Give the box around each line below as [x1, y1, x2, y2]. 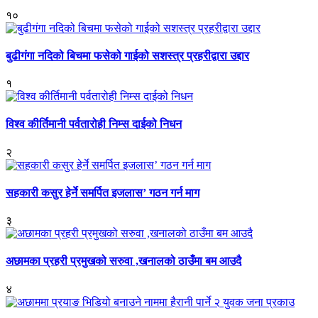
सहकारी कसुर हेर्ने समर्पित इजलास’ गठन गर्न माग [6, 186, 199, 199]
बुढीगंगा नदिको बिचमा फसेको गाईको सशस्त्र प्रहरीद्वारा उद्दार [6, 49, 249, 62]
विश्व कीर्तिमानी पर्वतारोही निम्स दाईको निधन [6, 118, 182, 131]
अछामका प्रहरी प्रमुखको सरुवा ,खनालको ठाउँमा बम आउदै [6, 255, 241, 268]
